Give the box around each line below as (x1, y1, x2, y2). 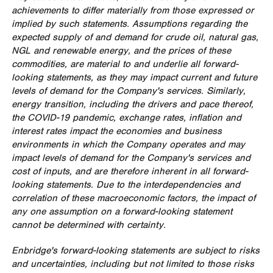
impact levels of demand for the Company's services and (11, 152, 250, 164)
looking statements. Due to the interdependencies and (11, 179, 240, 191)
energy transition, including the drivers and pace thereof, (11, 98, 253, 110)
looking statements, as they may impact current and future (11, 71, 257, 83)
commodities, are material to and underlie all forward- (11, 58, 238, 70)
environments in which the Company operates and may (11, 138, 245, 151)
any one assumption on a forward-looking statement (11, 205, 232, 218)
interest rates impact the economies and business (11, 125, 222, 137)
